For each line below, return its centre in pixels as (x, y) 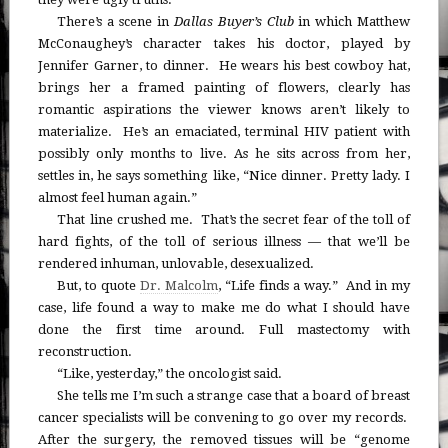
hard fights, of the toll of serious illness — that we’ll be (224, 242)
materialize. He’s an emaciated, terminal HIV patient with (224, 132)
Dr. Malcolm (179, 286)
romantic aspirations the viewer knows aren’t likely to (224, 110)
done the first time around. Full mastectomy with (224, 330)
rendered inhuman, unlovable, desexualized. (175, 264)
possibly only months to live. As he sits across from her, (224, 154)
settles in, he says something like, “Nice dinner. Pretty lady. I (224, 176)
